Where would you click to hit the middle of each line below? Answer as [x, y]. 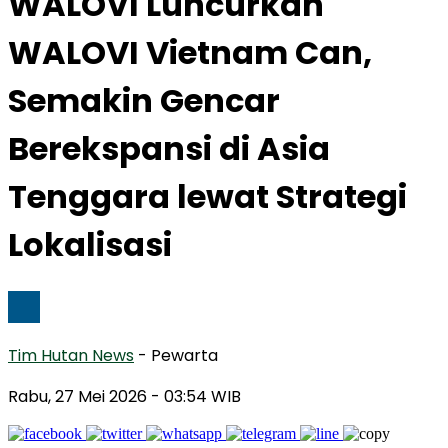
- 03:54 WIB [196, 396]
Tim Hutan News [71, 355]
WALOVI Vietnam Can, [190, 53]
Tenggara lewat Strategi [207, 197]
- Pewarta [178, 355]
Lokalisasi [90, 245]
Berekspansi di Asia [169, 149]
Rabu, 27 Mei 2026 [79, 396]
